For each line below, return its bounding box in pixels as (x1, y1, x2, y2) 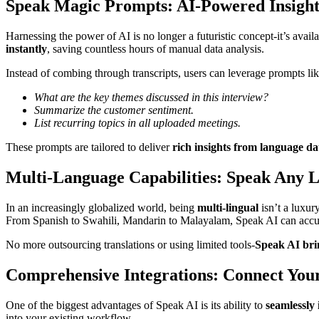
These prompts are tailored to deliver (6, 141, 172, 154)
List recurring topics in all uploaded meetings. (34, 117, 241, 130)
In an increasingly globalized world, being (6, 202, 197, 214)
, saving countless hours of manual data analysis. (47, 43, 264, 56)
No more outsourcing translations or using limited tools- (6, 239, 255, 251)
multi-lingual (197, 202, 258, 214)
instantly (6, 43, 47, 56)
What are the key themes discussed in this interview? (34, 91, 268, 104)
